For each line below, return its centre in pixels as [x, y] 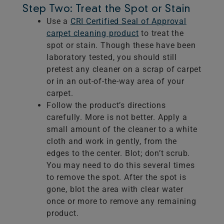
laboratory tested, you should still [112, 57]
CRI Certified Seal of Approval [128, 21]
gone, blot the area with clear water [115, 189]
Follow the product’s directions [106, 105]
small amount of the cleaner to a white [122, 129]
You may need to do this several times [121, 165]
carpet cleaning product [93, 33]
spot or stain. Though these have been [121, 45]
